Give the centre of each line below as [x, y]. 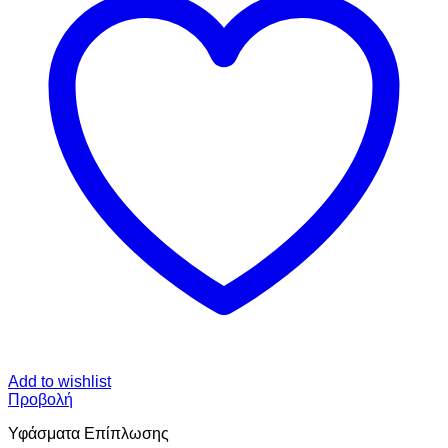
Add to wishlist [59, 382]
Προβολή [40, 400]
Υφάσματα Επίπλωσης [88, 434]
